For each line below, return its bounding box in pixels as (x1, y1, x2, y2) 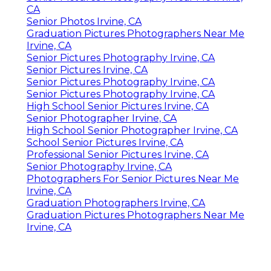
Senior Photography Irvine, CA (27, 160, 172, 172)
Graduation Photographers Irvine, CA (27, 197, 205, 209)
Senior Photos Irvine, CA (27, 15, 142, 27)
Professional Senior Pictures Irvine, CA (27, 148, 209, 160)
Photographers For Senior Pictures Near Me (27, 172, 239, 184)
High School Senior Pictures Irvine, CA (27, 100, 209, 112)
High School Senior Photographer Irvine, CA (27, 124, 238, 136)
